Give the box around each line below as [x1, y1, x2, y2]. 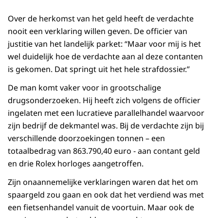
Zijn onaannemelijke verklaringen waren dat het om [8, 177, 198, 188]
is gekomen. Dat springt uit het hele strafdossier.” [8, 64, 190, 75]
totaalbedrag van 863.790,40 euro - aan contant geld [8, 145, 200, 157]
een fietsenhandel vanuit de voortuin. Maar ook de [8, 202, 194, 213]
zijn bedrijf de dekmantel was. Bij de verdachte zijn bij [8, 120, 204, 131]
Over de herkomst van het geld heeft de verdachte [8, 13, 194, 24]
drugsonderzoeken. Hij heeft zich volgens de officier [8, 95, 200, 106]
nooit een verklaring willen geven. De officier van [8, 26, 187, 37]
